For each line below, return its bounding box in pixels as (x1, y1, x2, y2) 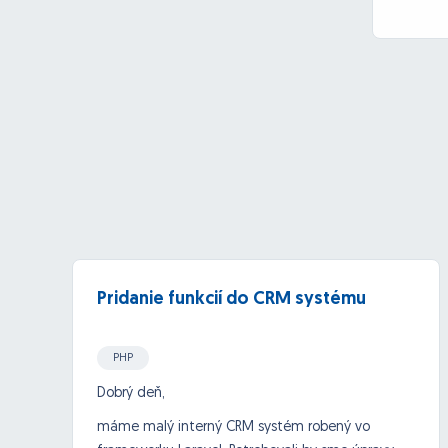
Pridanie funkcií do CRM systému (97, 290, 366, 310)
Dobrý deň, (97, 386, 165, 402)
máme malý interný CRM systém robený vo (97, 420, 370, 436)
